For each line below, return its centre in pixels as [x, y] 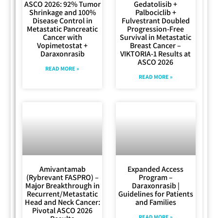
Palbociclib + [155, 12]
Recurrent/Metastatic [63, 194]
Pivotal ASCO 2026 [63, 211]
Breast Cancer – [156, 45]
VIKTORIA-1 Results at [156, 54]
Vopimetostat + [63, 45]
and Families [155, 202]
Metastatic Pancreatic [63, 29]
